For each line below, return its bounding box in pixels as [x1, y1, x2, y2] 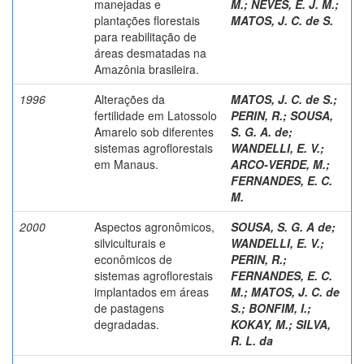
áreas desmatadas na [94, 44, 206, 61]
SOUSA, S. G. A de [231, 218, 331, 235]
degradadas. [94, 315, 159, 332]
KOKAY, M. [231, 315, 288, 332]
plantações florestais [94, 11, 200, 28]
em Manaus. [94, 155, 158, 172]
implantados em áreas [94, 283, 209, 300]
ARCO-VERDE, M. [231, 155, 326, 172]
